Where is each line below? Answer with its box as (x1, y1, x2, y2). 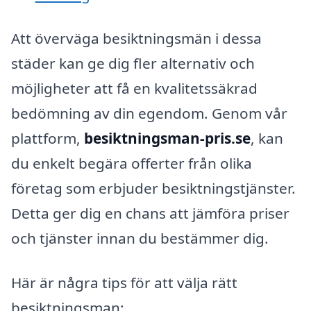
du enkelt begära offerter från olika (11, 153, 252, 174)
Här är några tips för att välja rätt (11, 272, 237, 292)
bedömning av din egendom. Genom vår (11, 103, 287, 124)
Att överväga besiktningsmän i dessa (11, 28, 262, 49)
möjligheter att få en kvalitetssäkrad (11, 78, 258, 99)
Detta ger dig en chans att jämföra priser (11, 203, 289, 224)
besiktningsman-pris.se (84, 128, 251, 149)
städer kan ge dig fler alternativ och (11, 53, 255, 74)
